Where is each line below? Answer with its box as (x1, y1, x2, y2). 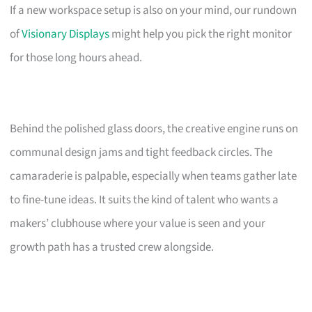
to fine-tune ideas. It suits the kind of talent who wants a (10, 191, 279, 208)
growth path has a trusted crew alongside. (10, 238, 214, 256)
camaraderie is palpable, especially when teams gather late (10, 167, 297, 185)
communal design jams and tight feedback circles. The (10, 143, 273, 161)
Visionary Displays (22, 25, 110, 42)
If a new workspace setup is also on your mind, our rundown (10, 1, 297, 19)
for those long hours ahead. (10, 49, 143, 66)
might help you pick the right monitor (109, 25, 292, 42)
